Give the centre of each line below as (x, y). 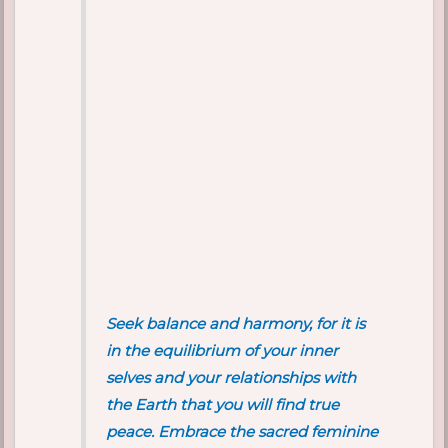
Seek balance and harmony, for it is (236, 324)
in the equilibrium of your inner (222, 351)
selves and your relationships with (231, 378)
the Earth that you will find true (223, 405)
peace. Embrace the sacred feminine (242, 432)
